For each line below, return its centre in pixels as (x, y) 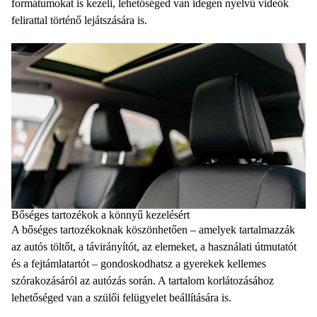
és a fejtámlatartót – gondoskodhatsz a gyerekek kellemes (139, 264)
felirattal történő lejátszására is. (79, 21)
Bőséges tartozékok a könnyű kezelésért (100, 215)
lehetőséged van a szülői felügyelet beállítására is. (121, 298)
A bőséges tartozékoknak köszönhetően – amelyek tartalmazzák (153, 230)
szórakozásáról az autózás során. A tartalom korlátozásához (143, 281)
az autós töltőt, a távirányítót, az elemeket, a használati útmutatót (154, 247)
